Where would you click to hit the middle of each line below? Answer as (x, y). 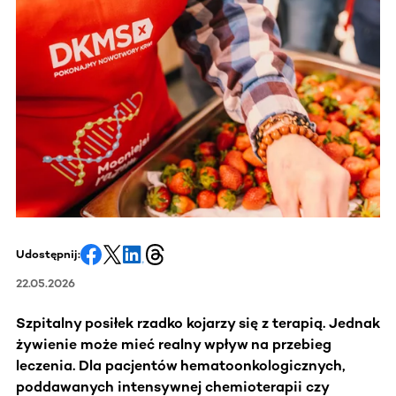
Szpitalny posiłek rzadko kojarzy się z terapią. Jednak (198, 323)
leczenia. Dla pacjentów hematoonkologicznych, (181, 365)
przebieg (302, 344)
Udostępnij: (48, 254)
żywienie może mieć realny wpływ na (142, 344)
